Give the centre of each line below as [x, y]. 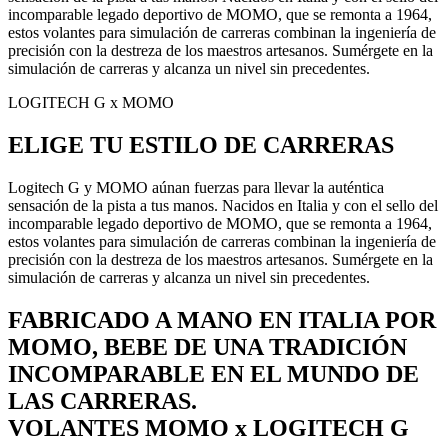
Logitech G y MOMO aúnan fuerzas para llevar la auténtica [196, 187]
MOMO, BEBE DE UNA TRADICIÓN [207, 346]
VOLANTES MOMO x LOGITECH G [208, 427]
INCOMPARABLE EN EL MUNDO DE [213, 373]
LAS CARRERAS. [102, 400]
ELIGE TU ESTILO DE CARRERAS [201, 144]
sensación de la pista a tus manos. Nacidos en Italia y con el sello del [223, 205]
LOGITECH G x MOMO [91, 103]
